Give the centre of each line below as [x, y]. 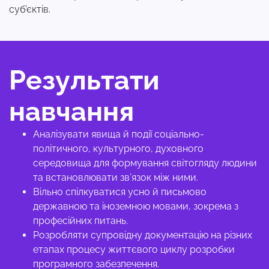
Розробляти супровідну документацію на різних [143, 235]
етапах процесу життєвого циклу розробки [134, 249]
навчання [71, 111]
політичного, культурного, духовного [118, 149]
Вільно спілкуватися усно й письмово [120, 192]
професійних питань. [82, 221]
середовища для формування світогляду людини [145, 163]
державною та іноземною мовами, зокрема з [136, 206]
